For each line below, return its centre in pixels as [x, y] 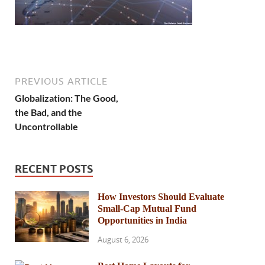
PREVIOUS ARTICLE [61, 81]
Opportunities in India [142, 221]
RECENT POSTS [54, 169]
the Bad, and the [49, 112]
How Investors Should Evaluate [161, 197]
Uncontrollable [46, 127]
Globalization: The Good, [67, 98]
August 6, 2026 [123, 239]
